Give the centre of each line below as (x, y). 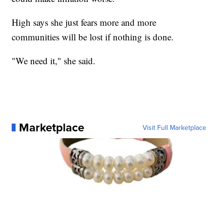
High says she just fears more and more (84, 22)
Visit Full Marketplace (174, 127)
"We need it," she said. (54, 60)
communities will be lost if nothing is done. (93, 36)
